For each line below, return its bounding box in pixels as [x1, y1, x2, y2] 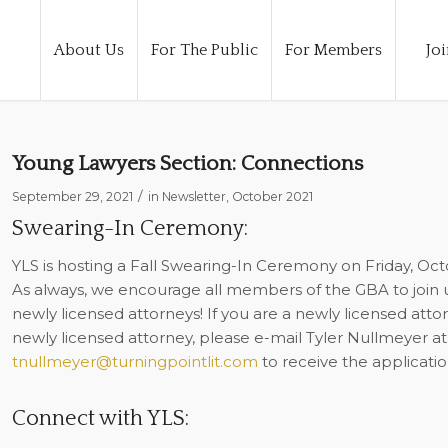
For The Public [151, 41, 258, 59]
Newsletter [161, 189, 226, 204]
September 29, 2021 [11, 189, 133, 204]
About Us [54, 41, 124, 59]
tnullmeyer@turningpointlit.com [11, 351, 258, 371]
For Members [285, 41, 382, 59]
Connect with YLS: [11, 405, 189, 431]
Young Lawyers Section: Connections [11, 152, 363, 175]
